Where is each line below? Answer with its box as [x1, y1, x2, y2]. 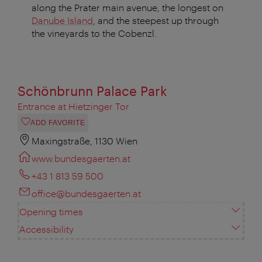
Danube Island [32, 15, 93, 26]
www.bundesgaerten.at [32, 153, 130, 164]
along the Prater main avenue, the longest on [32, 2, 223, 13]
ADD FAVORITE [30, 119, 85, 127]
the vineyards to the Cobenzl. [32, 27, 157, 39]
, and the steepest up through [93, 15, 219, 26]
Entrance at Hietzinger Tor [18, 101, 129, 112]
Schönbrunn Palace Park [18, 83, 167, 99]
